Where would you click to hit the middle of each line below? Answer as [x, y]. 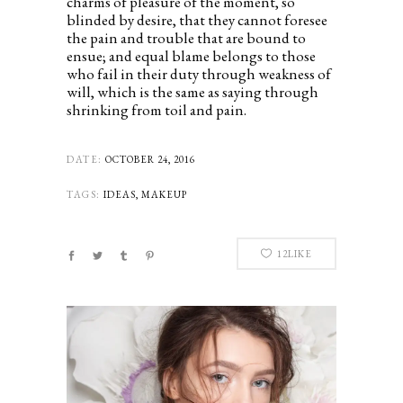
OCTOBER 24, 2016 [150, 160]
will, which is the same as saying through [193, 91]
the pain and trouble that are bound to [186, 37]
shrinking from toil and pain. [157, 109]
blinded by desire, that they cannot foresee [197, 19]
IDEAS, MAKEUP [145, 194]
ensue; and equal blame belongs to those [191, 55]
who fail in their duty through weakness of [199, 73]
